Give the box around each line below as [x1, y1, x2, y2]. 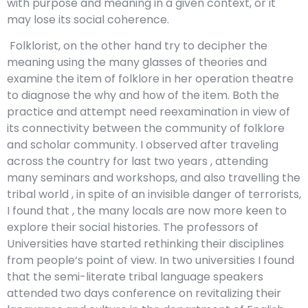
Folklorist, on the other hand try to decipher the [7, 38, 267, 54]
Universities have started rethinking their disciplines [7, 236, 284, 252]
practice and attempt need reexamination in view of [7, 104, 290, 120]
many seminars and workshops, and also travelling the [7, 170, 300, 186]
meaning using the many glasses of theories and [7, 54, 267, 71]
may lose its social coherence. [7, 11, 169, 27]
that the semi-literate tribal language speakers [7, 269, 263, 285]
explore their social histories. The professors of [7, 219, 258, 236]
